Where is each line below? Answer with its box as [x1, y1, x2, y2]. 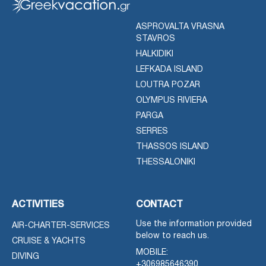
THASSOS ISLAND [136, 142, 209, 151]
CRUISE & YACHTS [12, 237, 85, 245]
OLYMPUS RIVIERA [136, 96, 207, 104]
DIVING [12, 252, 39, 261]
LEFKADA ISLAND [136, 65, 203, 74]
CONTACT [136, 200, 183, 209]
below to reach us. [136, 232, 209, 240]
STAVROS [136, 34, 175, 43]
